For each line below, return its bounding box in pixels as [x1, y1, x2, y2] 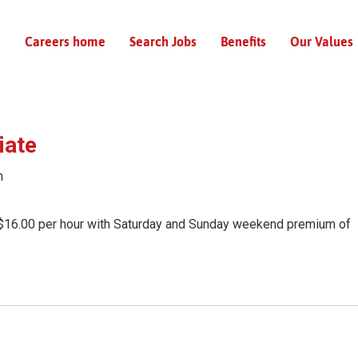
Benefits [221, 34, 266, 50]
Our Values [290, 34, 353, 50]
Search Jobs [129, 34, 197, 50]
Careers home [25, 34, 105, 50]
